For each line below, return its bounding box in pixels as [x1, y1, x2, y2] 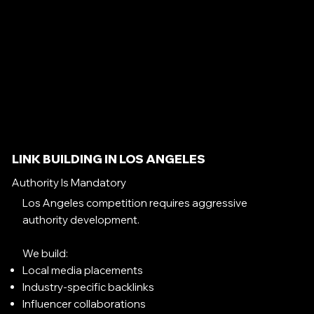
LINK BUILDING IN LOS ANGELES [11, 151, 205, 166]
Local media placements [22, 264, 144, 278]
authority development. [22, 213, 140, 227]
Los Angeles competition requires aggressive [22, 196, 248, 210]
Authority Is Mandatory [11, 175, 126, 189]
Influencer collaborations [22, 297, 146, 311]
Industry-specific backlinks [22, 280, 155, 294]
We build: [22, 247, 69, 261]
